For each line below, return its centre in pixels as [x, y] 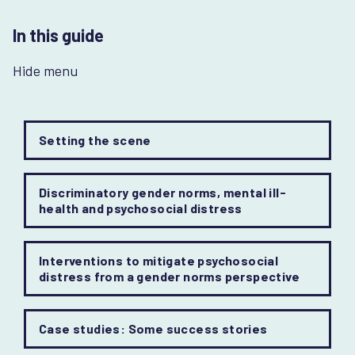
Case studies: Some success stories [153, 328]
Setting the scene [95, 140]
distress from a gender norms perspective [169, 276]
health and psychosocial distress [141, 208]
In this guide [58, 35]
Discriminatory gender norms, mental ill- [162, 192]
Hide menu [45, 71]
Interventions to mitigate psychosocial [159, 260]
